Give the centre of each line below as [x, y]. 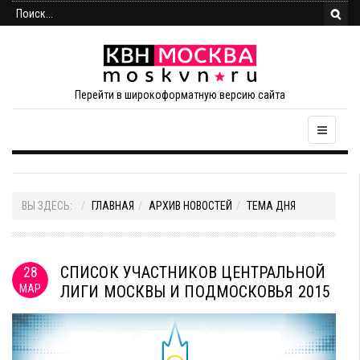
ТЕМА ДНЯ [271, 206]
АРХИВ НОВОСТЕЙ [190, 206]
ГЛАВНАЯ [113, 206]
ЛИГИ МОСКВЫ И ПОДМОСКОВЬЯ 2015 [196, 292]
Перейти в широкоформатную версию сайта [180, 95]
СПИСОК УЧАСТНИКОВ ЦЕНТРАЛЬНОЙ [193, 272]
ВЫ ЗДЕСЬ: [49, 206]
